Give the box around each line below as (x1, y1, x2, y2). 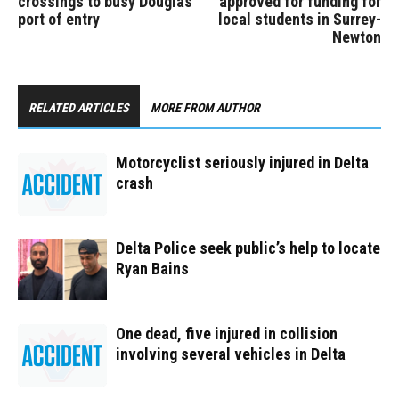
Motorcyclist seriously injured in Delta (116, 153, 369, 172)
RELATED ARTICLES (28, 101, 129, 115)
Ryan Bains (116, 259, 189, 278)
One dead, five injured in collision (116, 324, 338, 343)
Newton (332, 28, 381, 46)
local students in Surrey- (218, 10, 381, 28)
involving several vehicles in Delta (116, 345, 346, 363)
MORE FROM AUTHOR (151, 101, 260, 115)
